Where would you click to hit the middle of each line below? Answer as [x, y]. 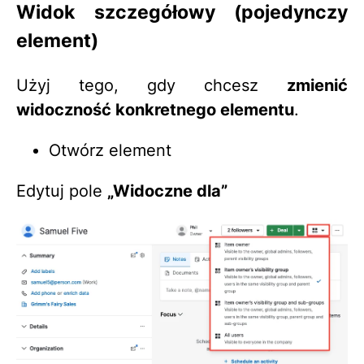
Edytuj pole [62, 191]
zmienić [317, 86]
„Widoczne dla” [167, 191]
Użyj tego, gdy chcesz [152, 86]
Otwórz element [110, 151]
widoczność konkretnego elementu [155, 110]
